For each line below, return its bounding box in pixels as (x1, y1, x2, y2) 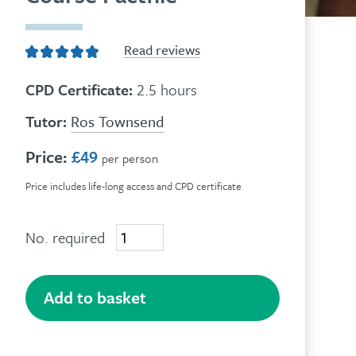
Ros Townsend (71, 110, 165, 132)
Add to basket (44, 285, 147, 309)
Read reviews (124, 40, 201, 60)
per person (102, 149, 159, 167)
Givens (116, 265, 158, 286)
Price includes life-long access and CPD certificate (25, 178, 242, 194)
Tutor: (25, 110, 68, 132)
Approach (116, 284, 179, 305)
